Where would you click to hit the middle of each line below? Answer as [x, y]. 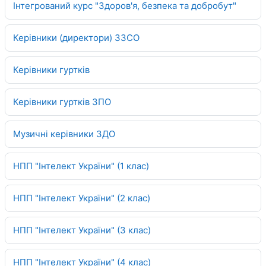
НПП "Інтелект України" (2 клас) [82, 198]
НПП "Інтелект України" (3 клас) [82, 230]
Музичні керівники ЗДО [64, 134]
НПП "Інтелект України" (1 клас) [81, 166]
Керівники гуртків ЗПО [62, 102]
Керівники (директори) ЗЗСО [76, 37]
